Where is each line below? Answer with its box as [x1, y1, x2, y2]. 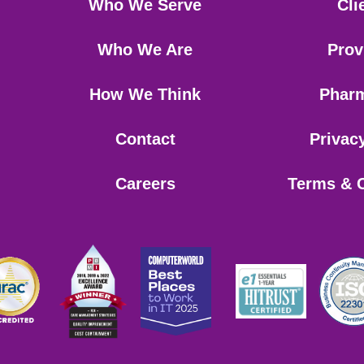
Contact [115, 129, 175, 148]
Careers [115, 174, 175, 193]
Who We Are [97, 40, 193, 58]
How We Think [89, 84, 201, 103]
